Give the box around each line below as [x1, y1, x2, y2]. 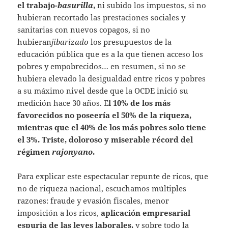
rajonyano [52, 147, 93, 157]
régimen [17, 147, 52, 157]
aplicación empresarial [101, 208, 191, 218]
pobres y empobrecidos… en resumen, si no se [17, 61, 186, 72]
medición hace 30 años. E [17, 98, 109, 108]
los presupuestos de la [89, 37, 172, 47]
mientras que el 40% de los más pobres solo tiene [17, 122, 207, 133]
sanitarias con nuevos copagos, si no [17, 24, 151, 35]
